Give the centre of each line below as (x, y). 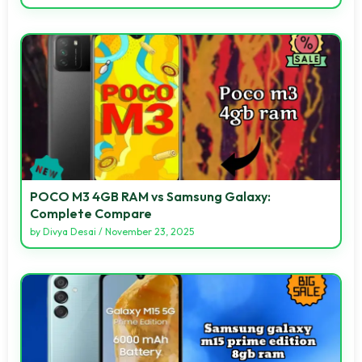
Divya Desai (69, 231)
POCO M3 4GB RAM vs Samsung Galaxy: (150, 196)
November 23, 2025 (149, 231)
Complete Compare (91, 213)
